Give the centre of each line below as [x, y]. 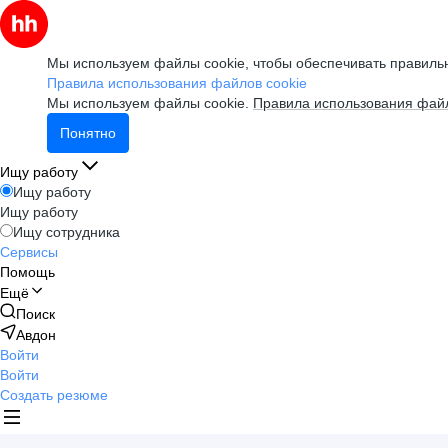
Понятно [88, 133]
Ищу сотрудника [66, 232]
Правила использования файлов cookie [177, 83]
